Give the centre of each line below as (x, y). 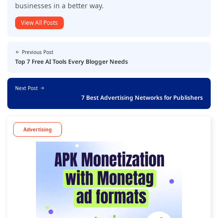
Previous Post (38, 52)
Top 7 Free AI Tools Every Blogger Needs (72, 62)
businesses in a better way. (59, 6)
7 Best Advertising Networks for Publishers (142, 98)
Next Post (27, 88)
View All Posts (39, 23)
